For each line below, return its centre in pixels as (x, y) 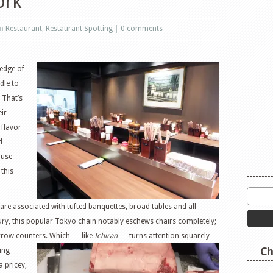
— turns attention (149, 236)
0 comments (142, 29)
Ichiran (106, 236)
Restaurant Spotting (79, 29)
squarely (195, 236)
